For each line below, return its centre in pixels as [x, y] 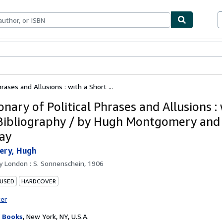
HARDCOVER [39, 181]
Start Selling [87, 50]
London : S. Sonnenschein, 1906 [54, 163]
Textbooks [29, 50]
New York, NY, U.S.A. [57, 216]
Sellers [57, 50]
